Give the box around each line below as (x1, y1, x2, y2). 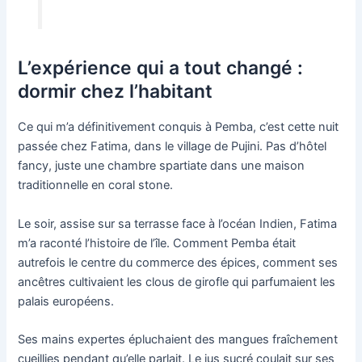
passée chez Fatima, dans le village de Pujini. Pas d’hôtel (18, 139, 327, 154)
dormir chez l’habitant (18, 80, 213, 103)
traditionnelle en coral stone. (18, 178, 174, 193)
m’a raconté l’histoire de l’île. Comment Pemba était (18, 235, 297, 250)
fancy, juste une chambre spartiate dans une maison (18, 158, 305, 174)
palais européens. (18, 293, 115, 309)
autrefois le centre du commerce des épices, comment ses (18, 255, 339, 270)
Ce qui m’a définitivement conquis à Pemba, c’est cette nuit (18, 120, 339, 135)
